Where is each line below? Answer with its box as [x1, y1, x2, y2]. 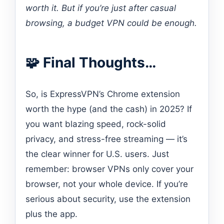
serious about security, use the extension [25, 193, 190, 204]
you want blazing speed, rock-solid [25, 118, 166, 129]
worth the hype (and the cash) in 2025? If [25, 103, 192, 114]
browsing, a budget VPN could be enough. [25, 17, 197, 28]
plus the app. [25, 208, 77, 219]
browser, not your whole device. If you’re [25, 178, 188, 189]
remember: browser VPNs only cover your [25, 163, 193, 174]
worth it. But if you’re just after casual [25, 2, 176, 13]
